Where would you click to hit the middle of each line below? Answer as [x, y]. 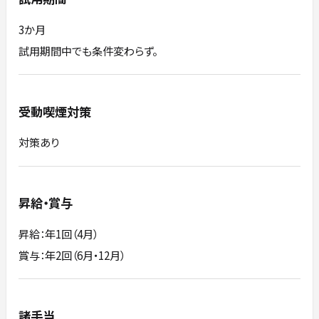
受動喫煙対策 [55, 111]
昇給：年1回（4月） [59, 233]
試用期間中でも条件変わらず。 [88, 50]
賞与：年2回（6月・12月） [72, 255]
